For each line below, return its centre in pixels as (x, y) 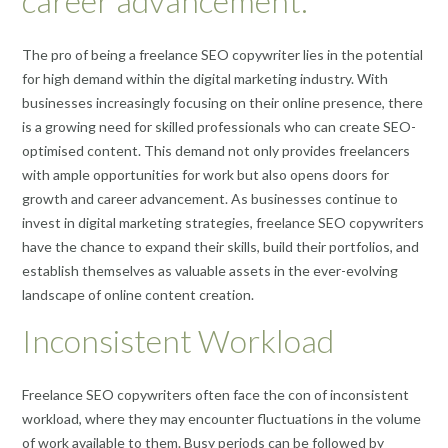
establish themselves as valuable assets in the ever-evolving (210, 271)
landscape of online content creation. (138, 295)
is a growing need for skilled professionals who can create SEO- (219, 127)
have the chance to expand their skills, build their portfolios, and (220, 247)
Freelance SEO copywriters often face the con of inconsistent (215, 395)
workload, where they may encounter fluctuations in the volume (221, 419)
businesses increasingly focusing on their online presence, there (222, 103)
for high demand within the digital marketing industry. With (205, 79)
